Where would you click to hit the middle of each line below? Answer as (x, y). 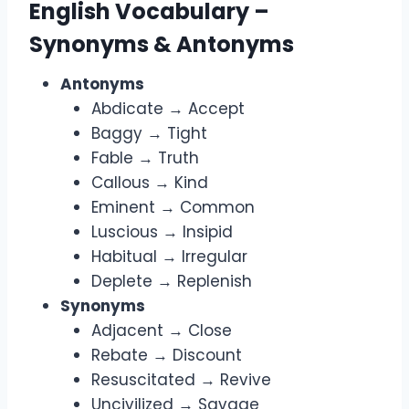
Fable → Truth (145, 158)
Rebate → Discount (167, 356)
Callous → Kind (150, 183)
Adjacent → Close (162, 331)
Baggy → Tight (149, 134)
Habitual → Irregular (169, 257)
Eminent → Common (173, 208)
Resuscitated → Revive (181, 380)
